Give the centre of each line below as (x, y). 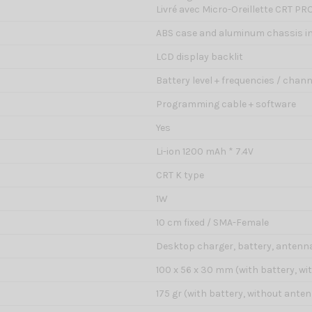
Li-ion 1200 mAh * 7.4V (205, 152)
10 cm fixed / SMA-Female (212, 223)
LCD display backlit (200, 57)
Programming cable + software (226, 104)
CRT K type (180, 175)
